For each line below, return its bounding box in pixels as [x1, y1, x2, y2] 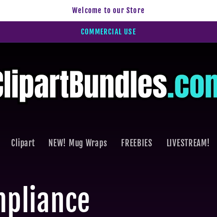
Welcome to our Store [72, 6, 145, 15]
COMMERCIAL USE [81, 27, 136, 37]
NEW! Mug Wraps [48, 138, 108, 149]
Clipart [11, 138, 35, 149]
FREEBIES [121, 138, 153, 149]
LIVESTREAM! [166, 138, 210, 149]
